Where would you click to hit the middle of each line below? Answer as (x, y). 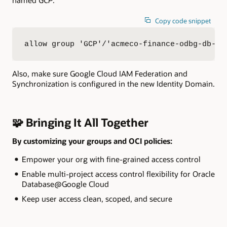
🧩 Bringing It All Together (80, 122)
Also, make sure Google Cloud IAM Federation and (100, 74)
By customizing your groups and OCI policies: (92, 141)
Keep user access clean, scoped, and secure (97, 198)
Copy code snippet (183, 21)
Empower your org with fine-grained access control (111, 159)
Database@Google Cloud (65, 184)
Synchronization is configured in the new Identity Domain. (113, 84)
